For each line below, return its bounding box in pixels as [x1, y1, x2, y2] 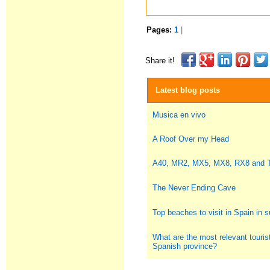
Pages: [146, 25, 175, 34]
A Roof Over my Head [152, 134, 230, 143]
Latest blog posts [153, 86, 221, 95]
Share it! [145, 56, 175, 65]
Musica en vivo [152, 110, 206, 119]
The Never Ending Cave [152, 183, 236, 192]
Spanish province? [152, 242, 218, 251]
